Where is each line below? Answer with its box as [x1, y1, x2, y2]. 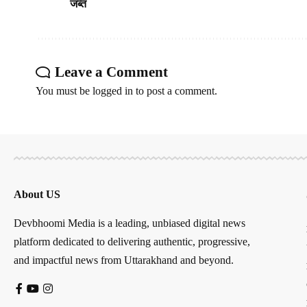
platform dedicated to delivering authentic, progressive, [14, 235, 250, 247]
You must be [36, 84, 93, 97]
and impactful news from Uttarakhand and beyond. [14, 254, 234, 266]
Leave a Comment [55, 63, 168, 80]
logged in [93, 84, 133, 97]
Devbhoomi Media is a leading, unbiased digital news [14, 217, 245, 229]
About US [14, 188, 60, 200]
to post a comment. [133, 84, 217, 97]
